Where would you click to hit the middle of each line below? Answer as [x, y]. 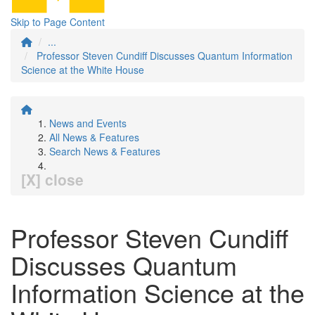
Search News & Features [105, 151]
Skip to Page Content [58, 22]
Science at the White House [83, 70]
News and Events [88, 123]
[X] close [52, 179]
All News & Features [94, 137]
